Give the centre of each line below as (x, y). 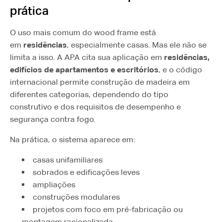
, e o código (180, 70)
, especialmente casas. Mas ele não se (137, 45)
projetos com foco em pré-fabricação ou (108, 209)
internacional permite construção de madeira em (100, 82)
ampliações (54, 185)
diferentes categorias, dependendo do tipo (89, 94)
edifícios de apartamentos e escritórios (84, 70)
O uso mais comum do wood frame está (83, 32)
